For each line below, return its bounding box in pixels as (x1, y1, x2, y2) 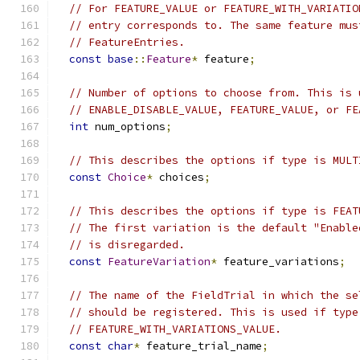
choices (153, 170, 204, 184)
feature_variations (217, 255, 339, 268)
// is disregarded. (69, 238, 185, 252)
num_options (88, 120, 166, 133)
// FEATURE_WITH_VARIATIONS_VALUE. (69, 322, 281, 336)
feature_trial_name (140, 339, 262, 353)
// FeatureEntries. (69, 35, 185, 49)
